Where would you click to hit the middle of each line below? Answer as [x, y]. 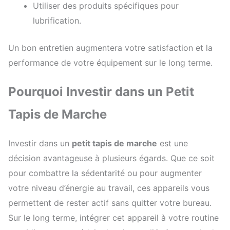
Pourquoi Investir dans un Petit [101, 91]
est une [172, 143]
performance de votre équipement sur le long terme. [110, 62]
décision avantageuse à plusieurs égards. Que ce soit [111, 158]
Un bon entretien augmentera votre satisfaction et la [110, 47]
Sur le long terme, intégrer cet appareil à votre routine [113, 217]
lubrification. [57, 20]
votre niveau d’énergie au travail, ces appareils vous [109, 188]
